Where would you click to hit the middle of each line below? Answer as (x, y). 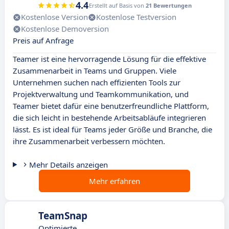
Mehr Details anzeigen (68, 165)
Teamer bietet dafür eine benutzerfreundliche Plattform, (111, 106)
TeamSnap (63, 216)
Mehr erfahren (114, 181)
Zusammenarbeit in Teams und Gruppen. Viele (95, 71)
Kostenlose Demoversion (65, 29)
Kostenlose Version (54, 17)
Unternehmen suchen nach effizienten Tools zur (97, 83)
